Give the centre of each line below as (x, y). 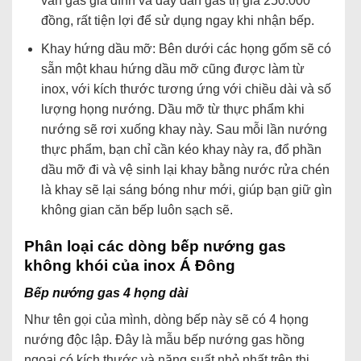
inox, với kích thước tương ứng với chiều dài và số (186, 89)
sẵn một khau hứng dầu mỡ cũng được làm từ (172, 69)
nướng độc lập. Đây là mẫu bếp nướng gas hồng (164, 340)
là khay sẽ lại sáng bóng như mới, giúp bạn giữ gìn (186, 190)
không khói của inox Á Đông (130, 265)
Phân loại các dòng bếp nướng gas (155, 246)
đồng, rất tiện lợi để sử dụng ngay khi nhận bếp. (177, 21)
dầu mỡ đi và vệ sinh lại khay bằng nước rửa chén (185, 170)
